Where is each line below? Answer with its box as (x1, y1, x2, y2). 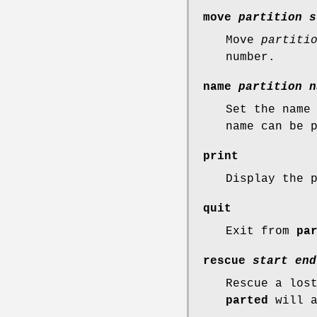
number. (226, 51, 275, 64)
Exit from (226, 225, 296, 238)
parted (226, 294, 268, 308)
